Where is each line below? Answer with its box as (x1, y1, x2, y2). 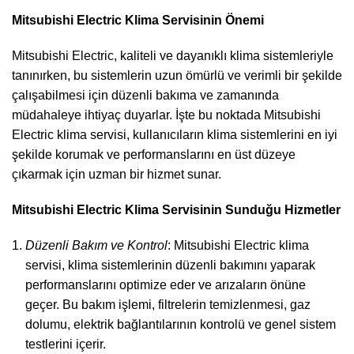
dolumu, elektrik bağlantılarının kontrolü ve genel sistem (25, 318, 336, 331)
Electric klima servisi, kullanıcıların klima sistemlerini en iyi (12, 128, 337, 141)
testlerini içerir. (25, 337, 106, 351)
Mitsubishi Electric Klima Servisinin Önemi (12, 13, 264, 27)
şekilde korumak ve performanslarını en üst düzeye (12, 148, 296, 161)
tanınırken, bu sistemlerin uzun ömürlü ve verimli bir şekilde (12, 69, 342, 82)
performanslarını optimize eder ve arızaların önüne (25, 278, 306, 292)
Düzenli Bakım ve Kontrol (25, 239, 168, 252)
